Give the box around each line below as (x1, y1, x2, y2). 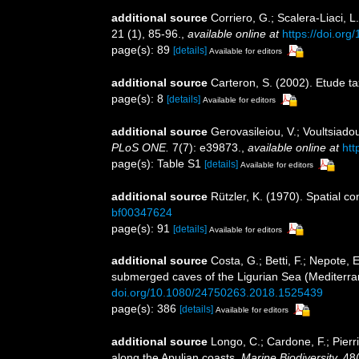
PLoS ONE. (111, 140, 169, 154)
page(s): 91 (111, 221, 173, 235)
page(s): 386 (111, 302, 179, 316)
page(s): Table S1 (111, 156, 204, 170)
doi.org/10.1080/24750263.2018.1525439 (111, 286, 323, 300)
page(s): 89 (111, 43, 173, 57)
